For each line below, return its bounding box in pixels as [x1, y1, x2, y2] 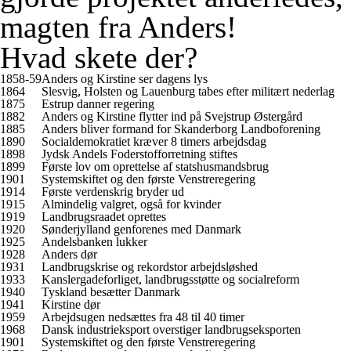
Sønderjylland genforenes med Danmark [42, 223, 241, 236]
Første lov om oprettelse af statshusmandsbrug [42, 160, 269, 173]
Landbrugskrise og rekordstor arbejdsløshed [42, 260, 258, 273]
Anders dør [42, 248, 97, 261]
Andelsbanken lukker [42, 235, 147, 248]
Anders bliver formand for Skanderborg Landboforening [42, 122, 320, 136]
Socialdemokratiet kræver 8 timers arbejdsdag [42, 135, 266, 148]
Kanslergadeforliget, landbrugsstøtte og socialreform [42, 273, 299, 286]
